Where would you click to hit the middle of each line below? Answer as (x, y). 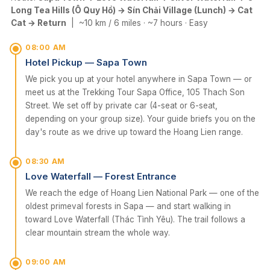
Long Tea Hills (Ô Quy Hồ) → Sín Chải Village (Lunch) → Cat (132, 10)
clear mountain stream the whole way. (98, 233)
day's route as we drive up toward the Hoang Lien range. (134, 132)
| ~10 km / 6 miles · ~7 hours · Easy (137, 23)
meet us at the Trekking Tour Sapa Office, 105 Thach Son (135, 92)
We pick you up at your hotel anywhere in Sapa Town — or (139, 79)
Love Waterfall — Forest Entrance (101, 176)
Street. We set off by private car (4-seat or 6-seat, (121, 105)
